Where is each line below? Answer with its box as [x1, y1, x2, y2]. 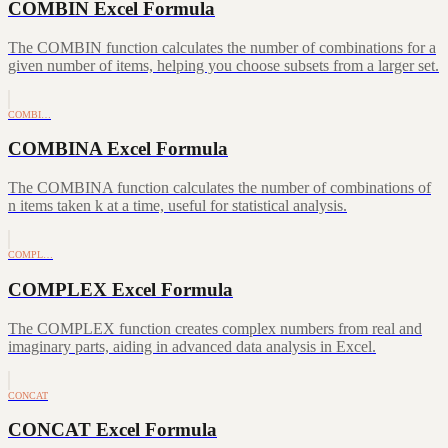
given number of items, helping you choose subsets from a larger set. [8, 56, 439, 74]
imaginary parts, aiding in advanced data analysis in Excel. [8, 337, 376, 355]
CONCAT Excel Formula [8, 419, 217, 441]
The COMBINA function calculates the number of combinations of [8, 179, 431, 197]
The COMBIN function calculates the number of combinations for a [8, 38, 436, 56]
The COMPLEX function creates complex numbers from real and [8, 319, 422, 337]
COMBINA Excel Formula [8, 138, 228, 160]
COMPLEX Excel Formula [8, 278, 233, 300]
